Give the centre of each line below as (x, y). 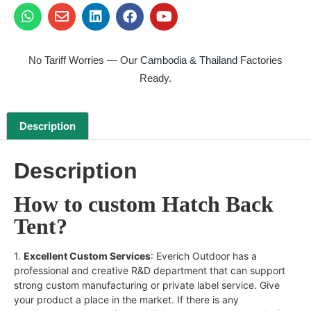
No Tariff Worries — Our (84, 60)
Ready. (155, 78)
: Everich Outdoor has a (204, 255)
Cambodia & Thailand (189, 60)
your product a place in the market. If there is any (126, 299)
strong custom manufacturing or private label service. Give (147, 285)
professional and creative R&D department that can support (150, 270)
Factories (261, 60)
